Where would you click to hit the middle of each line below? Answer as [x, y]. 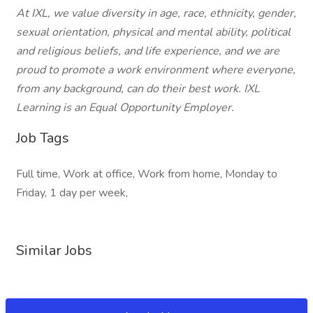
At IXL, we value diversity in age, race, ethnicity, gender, [156, 13]
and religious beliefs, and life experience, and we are [148, 51]
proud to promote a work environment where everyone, [156, 70]
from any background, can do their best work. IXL [138, 89]
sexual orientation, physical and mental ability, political [153, 32]
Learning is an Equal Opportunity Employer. [125, 108]
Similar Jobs [54, 250]
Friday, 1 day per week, [72, 193]
